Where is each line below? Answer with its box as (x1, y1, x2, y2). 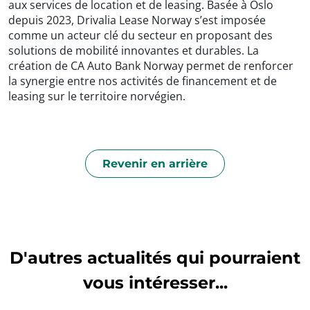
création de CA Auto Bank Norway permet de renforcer (8, 58, 293, 74)
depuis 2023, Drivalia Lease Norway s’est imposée (8, 12, 266, 28)
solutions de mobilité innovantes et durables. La (8, 43, 259, 59)
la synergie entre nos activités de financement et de (8, 73, 277, 89)
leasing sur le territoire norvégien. (8, 89, 185, 104)
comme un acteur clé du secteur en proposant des (8, 28, 273, 44)
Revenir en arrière (102, 157, 208, 171)
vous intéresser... (82, 273, 228, 293)
